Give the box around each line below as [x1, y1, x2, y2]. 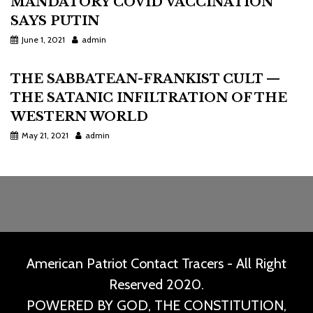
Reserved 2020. [109, 276, 204, 293]
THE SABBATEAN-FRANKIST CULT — [10, 71, 280, 87]
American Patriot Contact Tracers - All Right [27, 255, 286, 272]
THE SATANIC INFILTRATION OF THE [10, 90, 287, 105]
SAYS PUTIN [10, 13, 99, 29]
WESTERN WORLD [10, 109, 148, 124]
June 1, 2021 [22, 34, 65, 45]
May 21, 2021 [22, 130, 68, 140]
